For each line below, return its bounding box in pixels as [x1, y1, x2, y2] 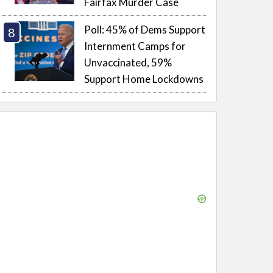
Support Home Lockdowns [84, 73, 204, 86]
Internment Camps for [84, 40, 186, 53]
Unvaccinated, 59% [84, 56, 172, 69]
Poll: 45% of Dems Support [84, 23, 206, 37]
